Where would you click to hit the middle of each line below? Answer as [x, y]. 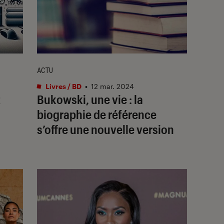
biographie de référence [97, 114]
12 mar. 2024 [112, 86]
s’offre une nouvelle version [105, 129]
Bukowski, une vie [82, 99]
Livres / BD [63, 86]
